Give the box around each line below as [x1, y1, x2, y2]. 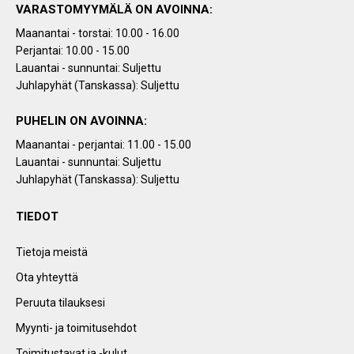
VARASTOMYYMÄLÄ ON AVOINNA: [16, 2, 213, 17]
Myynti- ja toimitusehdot [16, 322, 137, 335]
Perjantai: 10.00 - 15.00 [16, 44, 130, 58]
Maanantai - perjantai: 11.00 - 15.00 [16, 138, 191, 152]
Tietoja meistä [16, 246, 88, 259]
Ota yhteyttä [16, 271, 78, 284]
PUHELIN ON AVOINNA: [16, 114, 147, 129]
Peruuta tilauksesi [16, 296, 105, 310]
